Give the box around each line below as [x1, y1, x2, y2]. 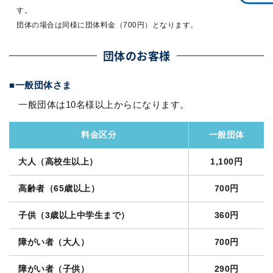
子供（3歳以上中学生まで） [18, 210, 130, 221]
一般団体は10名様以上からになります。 [18, 99, 190, 110]
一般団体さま [15, 80, 72, 91]
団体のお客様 [102, 48, 171, 64]
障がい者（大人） [18, 237, 89, 247]
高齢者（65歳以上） [18, 183, 99, 194]
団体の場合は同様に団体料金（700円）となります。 [16, 21, 198, 30]
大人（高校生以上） [18, 157, 98, 167]
